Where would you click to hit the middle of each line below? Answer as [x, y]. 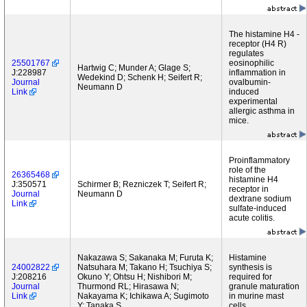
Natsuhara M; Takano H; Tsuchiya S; [145, 267]
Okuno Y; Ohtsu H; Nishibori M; [135, 277]
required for [250, 277]
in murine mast [256, 296]
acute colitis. [252, 218]
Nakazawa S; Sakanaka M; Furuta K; [145, 258]
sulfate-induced [258, 208]
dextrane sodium [260, 199]
